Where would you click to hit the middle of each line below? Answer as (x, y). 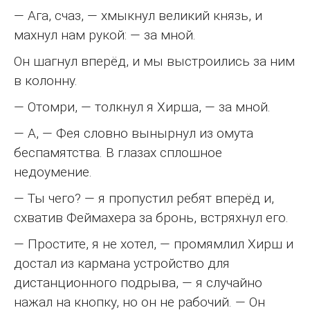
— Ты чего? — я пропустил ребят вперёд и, (144, 199)
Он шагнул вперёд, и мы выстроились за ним (154, 62)
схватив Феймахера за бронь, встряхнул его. (151, 218)
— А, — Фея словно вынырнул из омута (134, 134)
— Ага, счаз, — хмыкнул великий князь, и (138, 16)
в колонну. (46, 81)
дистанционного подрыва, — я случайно (138, 283)
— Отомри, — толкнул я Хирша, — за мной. (142, 107)
